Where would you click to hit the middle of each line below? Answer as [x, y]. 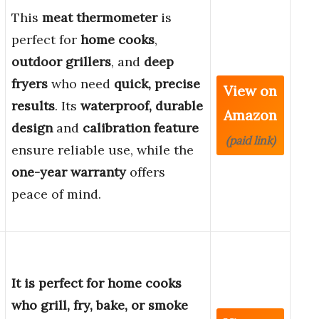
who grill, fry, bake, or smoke [100, 305]
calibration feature [141, 128]
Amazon [250, 115]
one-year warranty [69, 172]
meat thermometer [100, 18]
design [32, 128]
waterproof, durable [142, 106]
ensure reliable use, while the [103, 150]
